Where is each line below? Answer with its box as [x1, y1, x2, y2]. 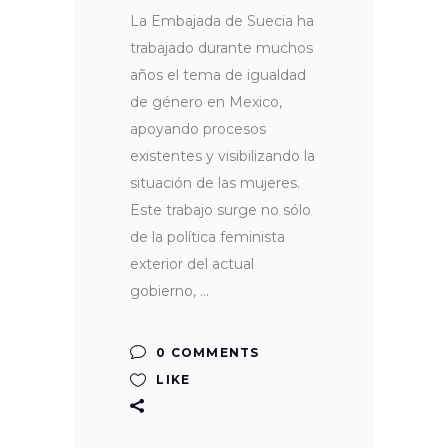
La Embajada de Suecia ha [130, 11, 314, 30]
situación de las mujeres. [130, 173, 300, 192]
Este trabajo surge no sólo [130, 200, 311, 219]
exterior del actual [130, 254, 254, 273]
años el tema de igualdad [130, 65, 306, 84]
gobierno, [130, 281, 200, 300]
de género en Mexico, [130, 92, 282, 111]
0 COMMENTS [152, 344, 260, 360]
